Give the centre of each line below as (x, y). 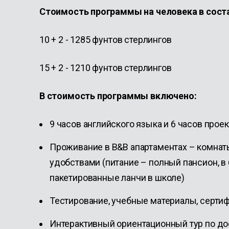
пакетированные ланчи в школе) (118, 178)
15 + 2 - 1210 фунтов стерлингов (106, 68)
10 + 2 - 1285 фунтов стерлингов (106, 40)
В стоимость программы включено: (118, 96)
